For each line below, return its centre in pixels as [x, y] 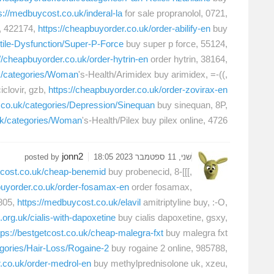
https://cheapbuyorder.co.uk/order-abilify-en [124, 29]
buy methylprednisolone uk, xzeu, [159, 263]
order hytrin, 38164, [188, 59]
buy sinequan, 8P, [191, 105]
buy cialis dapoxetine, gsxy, [172, 217]
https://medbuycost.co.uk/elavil [79, 202]
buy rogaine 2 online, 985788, [168, 248]
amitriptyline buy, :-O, [184, 202]
